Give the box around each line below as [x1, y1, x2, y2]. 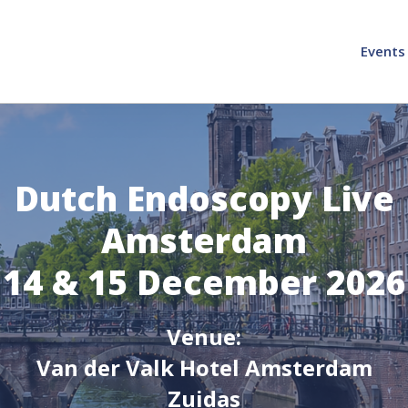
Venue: [167, 321, 241, 352]
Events [361, 41, 405, 60]
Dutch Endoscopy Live [14, 175, 394, 221]
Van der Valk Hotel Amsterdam [36, 352, 372, 382]
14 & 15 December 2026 [2, 259, 406, 305]
